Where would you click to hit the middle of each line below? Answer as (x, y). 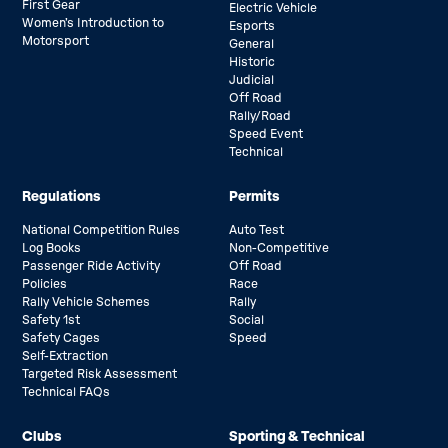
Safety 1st (51, 319)
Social (246, 319)
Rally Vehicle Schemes (86, 301)
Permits (254, 196)
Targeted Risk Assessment (100, 373)
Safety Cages (61, 337)
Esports (252, 25)
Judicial (251, 79)
